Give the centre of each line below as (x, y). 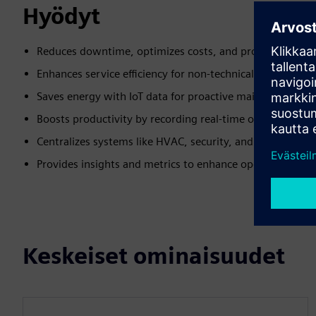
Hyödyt (61, 16)
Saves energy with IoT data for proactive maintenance (168, 96)
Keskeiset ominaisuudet (154, 256)
